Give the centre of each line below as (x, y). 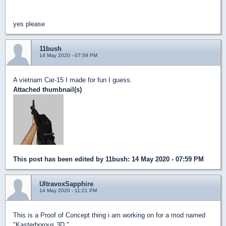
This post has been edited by (59, 159)
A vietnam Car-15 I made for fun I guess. (73, 80)
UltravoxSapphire (66, 184)
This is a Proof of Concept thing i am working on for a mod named (109, 215)
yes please (29, 24)
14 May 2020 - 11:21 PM (68, 190)
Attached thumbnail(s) (47, 89)
